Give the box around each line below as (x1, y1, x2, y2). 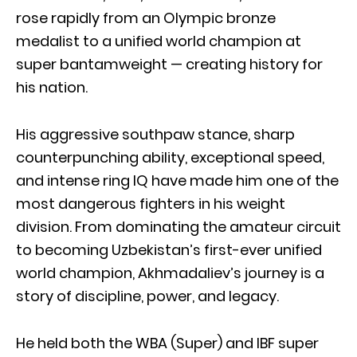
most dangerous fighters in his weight (16, 193, 285, 214)
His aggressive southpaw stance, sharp (16, 124, 295, 144)
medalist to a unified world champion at (16, 30, 301, 51)
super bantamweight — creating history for (16, 53, 323, 74)
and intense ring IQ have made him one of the (16, 170, 339, 190)
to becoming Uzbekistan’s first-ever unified (16, 239, 322, 260)
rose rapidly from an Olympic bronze (16, 7, 276, 28)
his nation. (16, 76, 88, 97)
